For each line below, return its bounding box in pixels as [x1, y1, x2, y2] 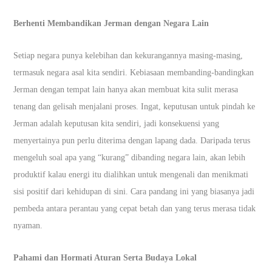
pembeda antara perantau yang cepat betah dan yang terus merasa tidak [13, 203, 256, 213]
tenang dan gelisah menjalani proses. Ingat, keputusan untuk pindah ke [13, 101, 256, 111]
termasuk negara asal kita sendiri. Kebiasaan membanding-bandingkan [13, 67, 254, 77]
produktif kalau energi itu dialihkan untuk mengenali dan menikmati [13, 169, 249, 179]
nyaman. [13, 220, 43, 230]
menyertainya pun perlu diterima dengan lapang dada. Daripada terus [13, 135, 251, 145]
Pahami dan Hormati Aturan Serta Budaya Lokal [13, 253, 197, 262]
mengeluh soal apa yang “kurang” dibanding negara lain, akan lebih [13, 152, 246, 162]
